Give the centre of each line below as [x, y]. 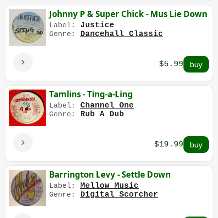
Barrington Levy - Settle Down [110, 175]
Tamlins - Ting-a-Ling [91, 94]
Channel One [107, 106]
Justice [97, 26]
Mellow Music [109, 186]
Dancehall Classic [122, 34]
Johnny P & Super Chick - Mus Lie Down [128, 14]
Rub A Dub [102, 115]
